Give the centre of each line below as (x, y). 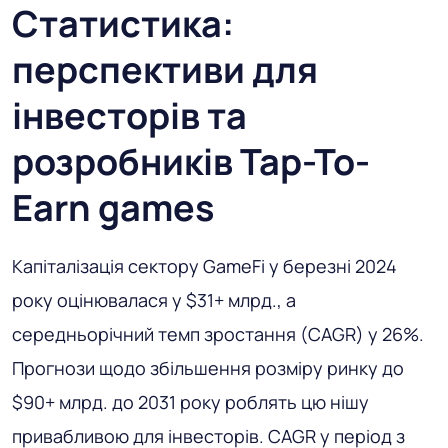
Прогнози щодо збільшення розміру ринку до (208, 368)
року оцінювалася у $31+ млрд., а (154, 300)
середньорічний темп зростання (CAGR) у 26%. (218, 334)
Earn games (113, 208)
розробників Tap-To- (191, 162)
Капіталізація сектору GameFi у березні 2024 (204, 266)
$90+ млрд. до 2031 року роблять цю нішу (190, 402)
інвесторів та (129, 116)
